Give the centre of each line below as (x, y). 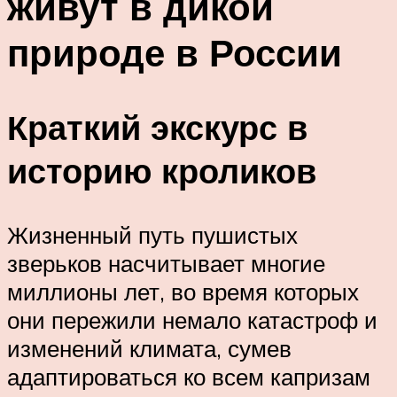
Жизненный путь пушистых (152, 235)
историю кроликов (162, 171)
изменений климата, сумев (149, 349)
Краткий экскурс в (157, 128)
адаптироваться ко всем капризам (189, 377)
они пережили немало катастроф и (192, 320)
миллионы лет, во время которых (183, 292)
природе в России (175, 52)
